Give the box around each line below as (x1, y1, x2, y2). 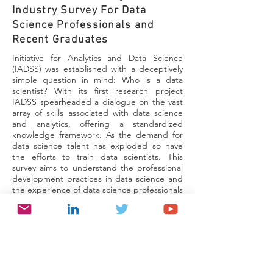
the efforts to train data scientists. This (12, 151, 183, 162)
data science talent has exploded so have (12, 140, 183, 151)
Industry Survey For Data (12, 4, 147, 17)
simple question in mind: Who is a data (12, 74, 183, 85)
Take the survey (63, 218, 132, 231)
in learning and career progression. (12, 195, 147, 206)
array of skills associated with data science (12, 107, 183, 118)
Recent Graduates (12, 34, 108, 46)
